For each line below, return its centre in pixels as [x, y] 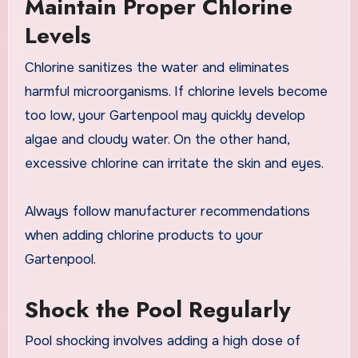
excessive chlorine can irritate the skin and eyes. [174, 163]
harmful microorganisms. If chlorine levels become [176, 91]
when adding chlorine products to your [143, 235]
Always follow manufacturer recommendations [167, 211]
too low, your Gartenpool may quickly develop [165, 115]
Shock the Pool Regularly [157, 309]
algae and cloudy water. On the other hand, [157, 139]
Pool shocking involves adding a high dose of [162, 341]
